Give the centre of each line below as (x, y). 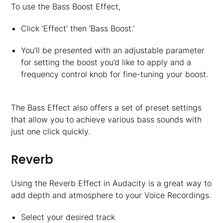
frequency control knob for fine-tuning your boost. (114, 74)
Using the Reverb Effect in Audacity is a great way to (111, 183)
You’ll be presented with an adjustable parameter (112, 50)
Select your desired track (68, 217)
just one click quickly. (51, 131)
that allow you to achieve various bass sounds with (107, 119)
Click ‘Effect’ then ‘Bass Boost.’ (77, 28)
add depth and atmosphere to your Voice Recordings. (111, 195)
